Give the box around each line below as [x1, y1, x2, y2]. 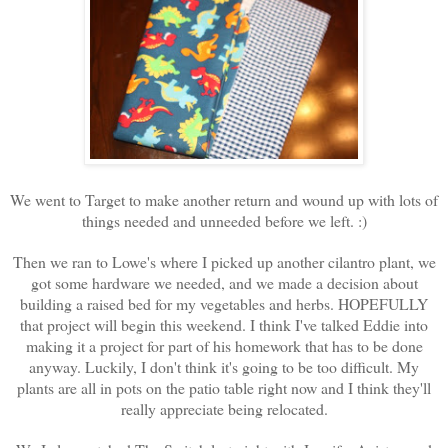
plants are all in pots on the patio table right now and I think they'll [17, 376, 431, 398]
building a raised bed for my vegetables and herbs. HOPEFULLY [20, 292, 428, 314]
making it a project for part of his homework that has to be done [25, 334, 423, 356]
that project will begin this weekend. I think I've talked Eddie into [20, 313, 428, 335]
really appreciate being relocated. [120, 397, 328, 419]
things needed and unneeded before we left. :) [81, 209, 367, 231]
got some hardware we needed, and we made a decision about [30, 271, 418, 293]
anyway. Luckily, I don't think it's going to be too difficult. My [29, 355, 419, 377]
